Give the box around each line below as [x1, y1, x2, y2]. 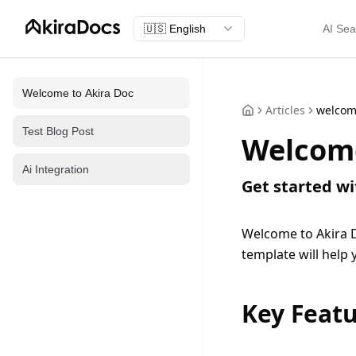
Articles [265, 103, 305, 118]
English [169, 22, 206, 35]
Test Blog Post [22, 125, 94, 137]
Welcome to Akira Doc [22, 87, 133, 99]
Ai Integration [22, 163, 89, 176]
